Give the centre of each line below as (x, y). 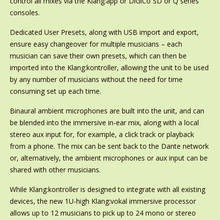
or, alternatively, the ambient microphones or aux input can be (109, 158)
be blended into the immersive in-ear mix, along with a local (104, 123)
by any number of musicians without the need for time (96, 79)
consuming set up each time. (55, 91)
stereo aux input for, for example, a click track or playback (102, 134)
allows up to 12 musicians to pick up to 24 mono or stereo (103, 213)
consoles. (25, 13)
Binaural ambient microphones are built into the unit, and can (107, 111)
